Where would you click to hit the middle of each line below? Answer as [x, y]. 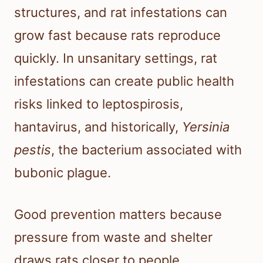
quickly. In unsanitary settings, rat [116, 58]
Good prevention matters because [118, 215]
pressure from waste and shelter [113, 237]
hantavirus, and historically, [98, 127]
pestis [33, 150]
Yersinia [206, 127]
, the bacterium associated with [146, 150]
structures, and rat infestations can [121, 13]
